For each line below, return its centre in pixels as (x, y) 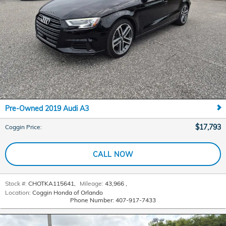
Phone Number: (92, 200)
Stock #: (16, 184)
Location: (18, 193)
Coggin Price (23, 127)
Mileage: (92, 184)
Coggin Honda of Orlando (68, 193)
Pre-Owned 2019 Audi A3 (47, 109)
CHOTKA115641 (51, 184)
